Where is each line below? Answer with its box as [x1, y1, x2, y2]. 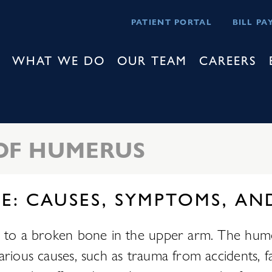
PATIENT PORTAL [131, 16, 212, 27]
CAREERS [199, 51, 257, 69]
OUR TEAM [117, 51, 187, 69]
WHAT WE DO [12, 51, 105, 69]
